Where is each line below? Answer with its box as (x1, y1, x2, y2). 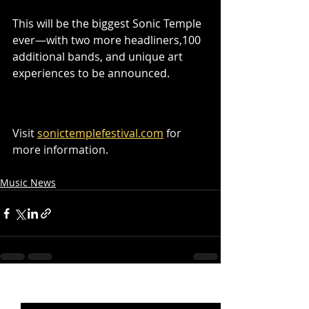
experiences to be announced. (12, 65, 170, 81)
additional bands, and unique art (12, 48, 186, 64)
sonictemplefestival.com (37, 126, 163, 141)
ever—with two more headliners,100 (12, 32, 203, 48)
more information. (12, 142, 108, 158)
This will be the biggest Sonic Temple (12, 15, 204, 31)
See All (190, 285, 221, 299)
